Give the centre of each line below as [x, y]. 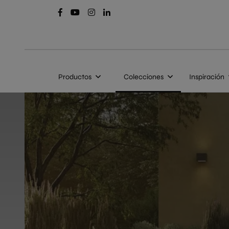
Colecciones [144, 77]
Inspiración [207, 77]
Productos [75, 77]
